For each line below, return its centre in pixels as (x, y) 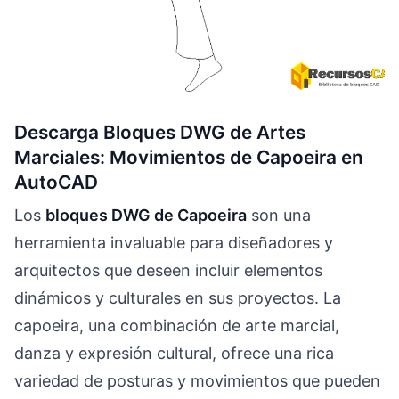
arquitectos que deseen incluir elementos (168, 271)
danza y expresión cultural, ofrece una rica (174, 354)
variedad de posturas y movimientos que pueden (197, 381)
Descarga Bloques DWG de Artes (160, 132)
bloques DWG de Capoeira (146, 216)
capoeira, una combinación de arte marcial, (177, 326)
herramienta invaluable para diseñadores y (174, 243)
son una (279, 216)
